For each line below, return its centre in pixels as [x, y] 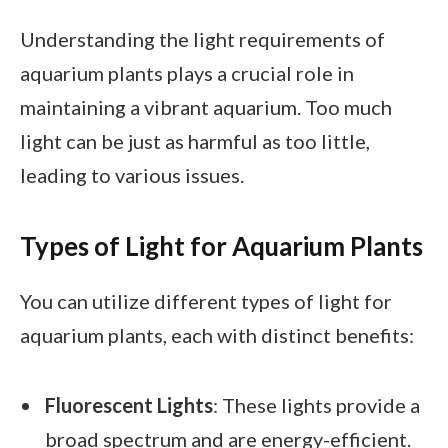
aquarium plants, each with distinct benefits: [217, 335]
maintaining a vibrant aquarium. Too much [206, 107]
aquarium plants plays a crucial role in [187, 73]
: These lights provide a [316, 404]
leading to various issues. [132, 175]
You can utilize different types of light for [206, 301]
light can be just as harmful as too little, [195, 141]
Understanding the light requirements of [202, 39]
